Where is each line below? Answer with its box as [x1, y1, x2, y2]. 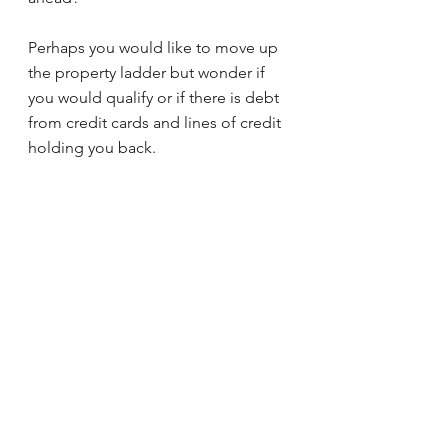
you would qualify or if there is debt [28, 88, 283, 107]
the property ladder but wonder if [28, 63, 269, 82]
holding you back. [28, 138, 156, 157]
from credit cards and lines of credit [28, 113, 285, 132]
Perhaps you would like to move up [28, 38, 282, 57]
